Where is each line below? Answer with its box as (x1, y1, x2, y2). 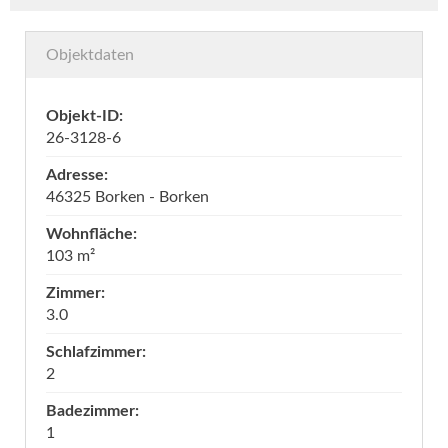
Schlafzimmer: (46, 344, 146, 361)
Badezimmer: (46, 403, 139, 420)
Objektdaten (46, 47, 134, 64)
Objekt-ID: (46, 108, 123, 125)
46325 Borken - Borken (46, 189, 209, 206)
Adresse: (46, 167, 108, 184)
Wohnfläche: (46, 226, 137, 243)
